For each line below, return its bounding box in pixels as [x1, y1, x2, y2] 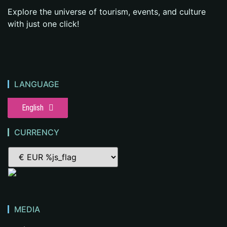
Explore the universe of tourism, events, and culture [8, 7, 206, 17]
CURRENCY [14, 127, 59, 137]
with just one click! [8, 19, 79, 29]
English [22, 102, 44, 112]
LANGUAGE [14, 79, 59, 89]
